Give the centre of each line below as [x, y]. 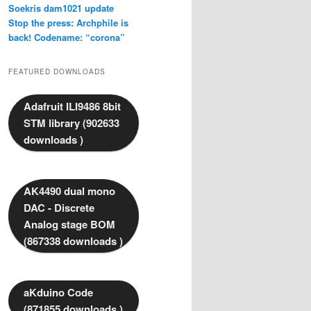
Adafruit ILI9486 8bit [72, 107]
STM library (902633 [72, 123]
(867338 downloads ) [73, 241]
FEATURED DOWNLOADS [57, 72]
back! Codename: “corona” [67, 37]
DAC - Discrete [59, 208]
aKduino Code [58, 293]
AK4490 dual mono [69, 191]
